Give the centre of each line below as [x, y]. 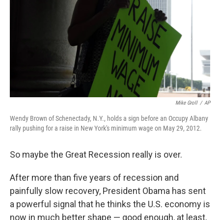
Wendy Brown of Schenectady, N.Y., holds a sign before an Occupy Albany [109, 118]
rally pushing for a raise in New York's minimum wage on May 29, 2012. [106, 128]
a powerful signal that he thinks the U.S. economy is [110, 204]
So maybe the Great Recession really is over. [96, 154]
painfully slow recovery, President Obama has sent [108, 191]
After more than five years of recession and [94, 177]
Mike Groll [186, 103]
